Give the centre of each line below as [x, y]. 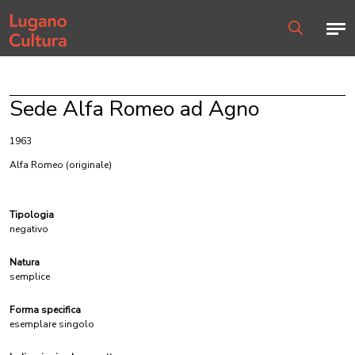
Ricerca [303, 42]
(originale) [89, 165]
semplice [30, 277]
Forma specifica [45, 310]
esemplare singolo [52, 324]
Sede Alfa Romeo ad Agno [134, 109]
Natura [25, 262]
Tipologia [32, 215]
